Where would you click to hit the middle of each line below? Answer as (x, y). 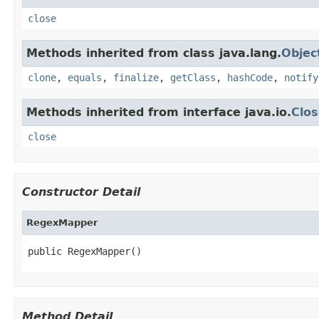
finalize (136, 77)
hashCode (250, 77)
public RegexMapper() (85, 251)
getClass (193, 77)
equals (85, 77)
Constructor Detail (81, 192)
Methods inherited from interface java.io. (159, 112)
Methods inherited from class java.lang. (154, 53)
